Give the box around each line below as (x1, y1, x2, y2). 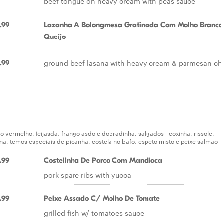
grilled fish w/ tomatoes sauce (44, 208, 144, 218)
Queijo (44, 32, 66, 41)
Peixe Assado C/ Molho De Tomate (44, 194, 160, 203)
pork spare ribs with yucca (44, 170, 131, 180)
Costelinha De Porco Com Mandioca (44, 156, 162, 165)
